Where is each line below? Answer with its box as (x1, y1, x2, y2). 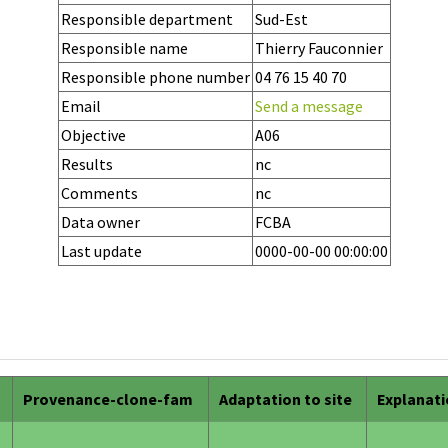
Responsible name (60, 38, 188, 59)
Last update (60, 241, 142, 262)
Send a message (254, 96, 363, 117)
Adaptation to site (219, 389, 352, 410)
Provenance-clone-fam (23, 389, 193, 410)
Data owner (60, 212, 140, 233)
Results (60, 154, 113, 175)
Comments (60, 183, 138, 204)
